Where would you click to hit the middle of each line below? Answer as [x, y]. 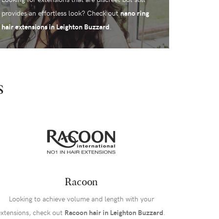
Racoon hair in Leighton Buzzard [114, 213]
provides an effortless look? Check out [61, 13]
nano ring [134, 13]
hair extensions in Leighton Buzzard [55, 27]
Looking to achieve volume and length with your [81, 199]
